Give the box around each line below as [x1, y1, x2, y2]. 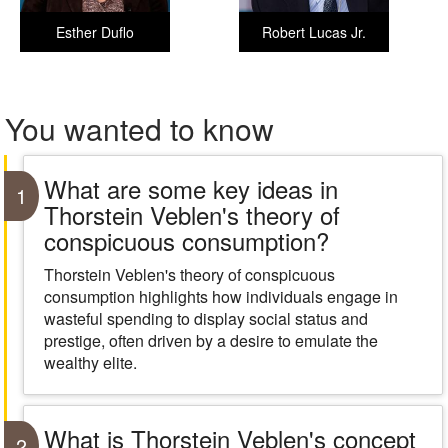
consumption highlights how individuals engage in [43, 285, 398, 308]
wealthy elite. [43, 351, 137, 374]
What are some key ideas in [43, 171, 338, 206]
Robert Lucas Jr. [262, 22, 366, 42]
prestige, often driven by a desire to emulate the [43, 329, 378, 352]
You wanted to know [5, 107, 274, 150]
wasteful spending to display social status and [43, 307, 368, 330]
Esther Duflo [56, 22, 134, 42]
